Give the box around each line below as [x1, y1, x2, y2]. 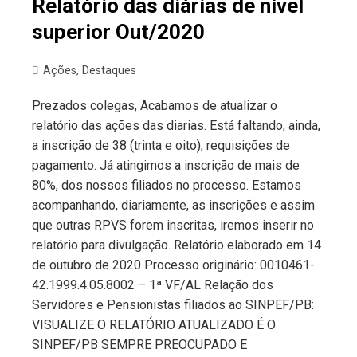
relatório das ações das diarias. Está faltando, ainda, [32, 118, 320, 134]
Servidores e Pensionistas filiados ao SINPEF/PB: [32, 297, 314, 313]
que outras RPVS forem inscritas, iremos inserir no [32, 218, 314, 233]
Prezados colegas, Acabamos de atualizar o [32, 98, 277, 114]
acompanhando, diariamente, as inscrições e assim [32, 198, 315, 214]
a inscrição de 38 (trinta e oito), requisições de [32, 138, 290, 154]
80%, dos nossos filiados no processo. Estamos [32, 178, 301, 194]
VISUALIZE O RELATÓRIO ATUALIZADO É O [32, 317, 276, 333]
